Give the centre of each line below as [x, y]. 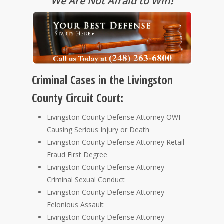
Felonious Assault [75, 205]
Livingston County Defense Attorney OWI [114, 117]
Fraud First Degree [77, 155]
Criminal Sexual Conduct [86, 180]
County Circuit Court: [78, 98]
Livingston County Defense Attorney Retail [116, 142]
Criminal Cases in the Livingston [102, 80]
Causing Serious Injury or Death [98, 130]
